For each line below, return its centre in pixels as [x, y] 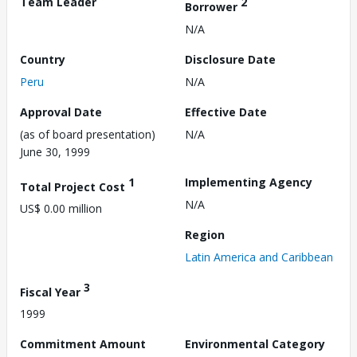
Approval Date [61, 112]
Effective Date [226, 112]
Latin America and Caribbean [259, 257]
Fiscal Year [52, 292]
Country [43, 59]
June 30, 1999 [55, 151]
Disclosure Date [230, 59]
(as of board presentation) [88, 134]
